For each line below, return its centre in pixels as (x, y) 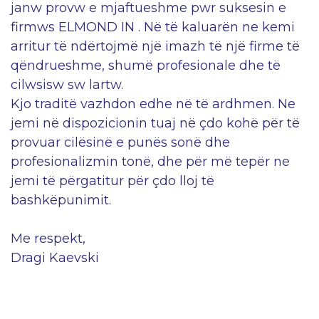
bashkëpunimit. (61, 200)
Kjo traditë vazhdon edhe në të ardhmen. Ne (153, 104)
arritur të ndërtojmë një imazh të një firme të (155, 47)
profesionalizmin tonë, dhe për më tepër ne (150, 162)
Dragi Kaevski (55, 258)
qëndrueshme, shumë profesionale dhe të (146, 66)
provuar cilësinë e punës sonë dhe (120, 143)
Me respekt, (48, 239)
